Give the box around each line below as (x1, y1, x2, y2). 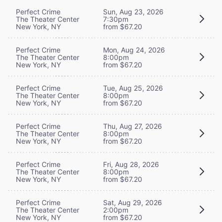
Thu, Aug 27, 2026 (103, 121, 162, 130)
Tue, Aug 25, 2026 (103, 83, 163, 92)
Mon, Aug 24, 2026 (103, 45, 165, 54)
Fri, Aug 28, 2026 (103, 160, 159, 168)
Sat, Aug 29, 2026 (103, 198, 162, 207)
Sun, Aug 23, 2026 (103, 7, 164, 16)
